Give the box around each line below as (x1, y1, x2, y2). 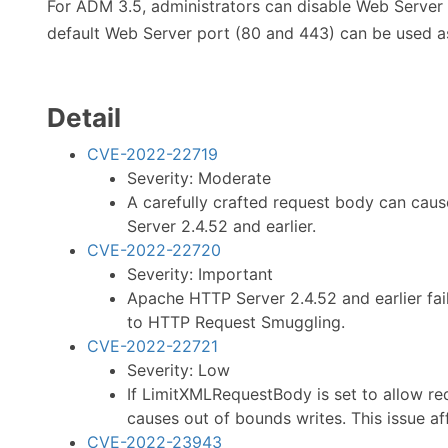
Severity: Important (127, 264, 273, 284)
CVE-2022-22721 (87, 336, 218, 356)
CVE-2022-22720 (87, 240, 221, 260)
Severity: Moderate (127, 168, 271, 188)
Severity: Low (127, 360, 230, 380)
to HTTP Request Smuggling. (127, 312, 345, 332)
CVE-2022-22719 (87, 144, 218, 164)
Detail (47, 102, 121, 133)
